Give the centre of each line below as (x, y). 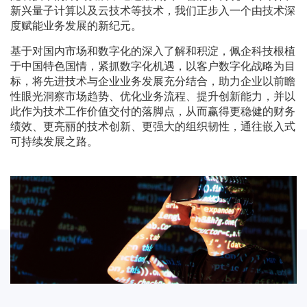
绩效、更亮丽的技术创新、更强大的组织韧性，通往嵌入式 (153, 126)
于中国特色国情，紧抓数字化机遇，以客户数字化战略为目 (153, 66)
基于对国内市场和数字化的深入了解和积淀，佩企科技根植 (153, 51)
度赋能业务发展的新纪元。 (76, 25)
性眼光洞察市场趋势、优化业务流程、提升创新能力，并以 (153, 96)
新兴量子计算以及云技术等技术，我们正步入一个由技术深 (153, 10)
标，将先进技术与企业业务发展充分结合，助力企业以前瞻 (153, 81)
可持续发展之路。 (54, 141)
